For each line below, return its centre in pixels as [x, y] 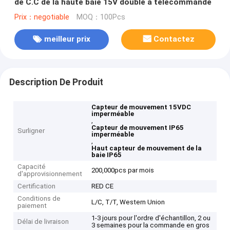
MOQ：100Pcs [101, 17]
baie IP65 [107, 155]
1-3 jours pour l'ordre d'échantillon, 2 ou [151, 218]
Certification [37, 186]
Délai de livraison [43, 222]
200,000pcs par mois [123, 170]
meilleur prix [67, 39]
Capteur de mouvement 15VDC [141, 107]
